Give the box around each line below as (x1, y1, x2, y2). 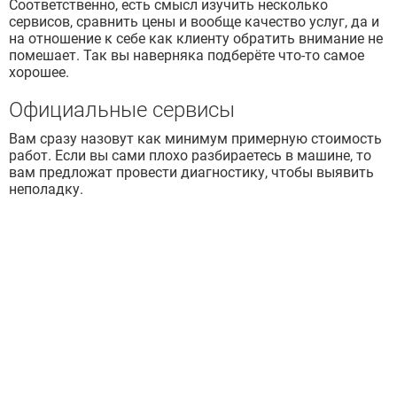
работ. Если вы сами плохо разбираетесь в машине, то (9, 147, 371, 165)
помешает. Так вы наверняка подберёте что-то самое (9, 47, 364, 65)
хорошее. (9, 64, 69, 82)
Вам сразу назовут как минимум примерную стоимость (9, 130, 382, 148)
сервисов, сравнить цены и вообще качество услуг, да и (9, 13, 379, 31)
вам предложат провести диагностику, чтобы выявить (9, 164, 374, 182)
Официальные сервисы (9, 97, 235, 123)
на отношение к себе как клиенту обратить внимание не (9, 30, 383, 48)
